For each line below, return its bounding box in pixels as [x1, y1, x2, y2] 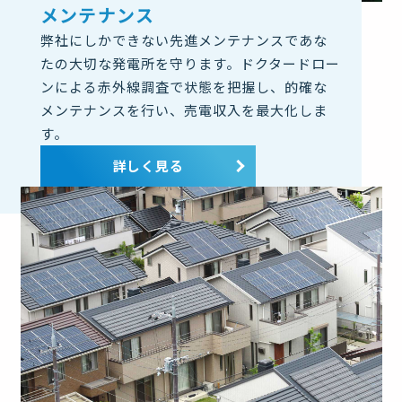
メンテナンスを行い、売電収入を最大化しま [40, 100, 328, 119]
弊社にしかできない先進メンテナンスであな [40, 30, 328, 49]
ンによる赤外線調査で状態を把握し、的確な [40, 76, 328, 96]
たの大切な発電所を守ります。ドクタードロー [40, 53, 340, 73]
